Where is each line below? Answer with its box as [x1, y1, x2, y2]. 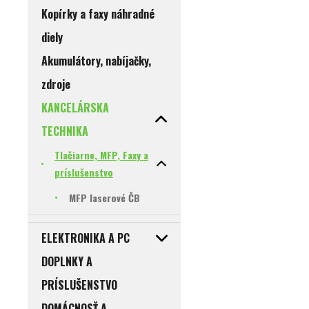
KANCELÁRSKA [41, 99, 109, 117]
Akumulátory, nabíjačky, [41, 52, 151, 70]
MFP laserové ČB [69, 190, 140, 206]
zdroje [41, 76, 70, 93]
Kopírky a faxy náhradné [41, 6, 154, 23]
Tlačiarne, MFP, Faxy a [54, 148, 148, 163]
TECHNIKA [41, 123, 88, 140]
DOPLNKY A [41, 253, 92, 270]
